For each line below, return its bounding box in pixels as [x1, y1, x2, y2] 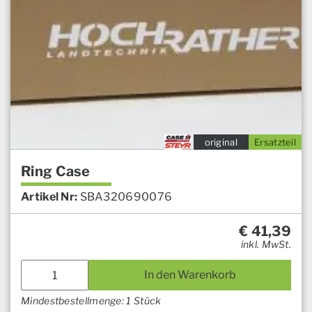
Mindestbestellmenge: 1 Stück [21, 295, 162, 307]
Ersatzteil [254, 136, 296, 148]
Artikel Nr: [21, 190, 78, 204]
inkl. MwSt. [240, 238, 291, 251]
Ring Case [21, 163, 91, 180]
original [204, 136, 237, 148]
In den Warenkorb [143, 268, 236, 282]
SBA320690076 [79, 190, 173, 204]
